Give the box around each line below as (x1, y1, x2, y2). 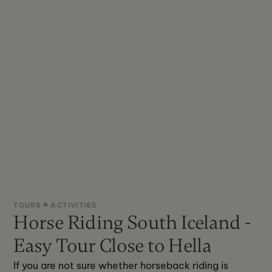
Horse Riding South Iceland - (13, 210, 251, 234)
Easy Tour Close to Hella (13, 233, 212, 257)
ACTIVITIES (50, 200, 97, 209)
